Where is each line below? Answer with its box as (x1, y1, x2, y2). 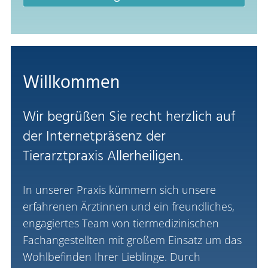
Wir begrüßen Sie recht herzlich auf (22, 105, 236, 129)
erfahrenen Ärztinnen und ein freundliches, (22, 199, 234, 214)
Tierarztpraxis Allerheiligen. (22, 145, 182, 168)
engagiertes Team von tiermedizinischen (22, 215, 219, 230)
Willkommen (22, 68, 120, 98)
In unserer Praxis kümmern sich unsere (22, 182, 216, 197)
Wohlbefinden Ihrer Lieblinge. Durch (22, 249, 200, 264)
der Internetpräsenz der (22, 125, 166, 148)
